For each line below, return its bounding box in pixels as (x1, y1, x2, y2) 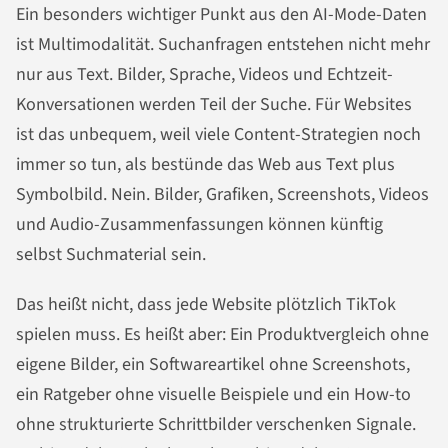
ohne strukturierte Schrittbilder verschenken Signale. (16, 411, 416, 437)
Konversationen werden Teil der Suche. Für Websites (16, 91, 412, 117)
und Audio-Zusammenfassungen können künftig (16, 211, 383, 237)
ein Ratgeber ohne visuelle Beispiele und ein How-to (16, 381, 411, 407)
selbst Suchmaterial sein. (16, 241, 206, 267)
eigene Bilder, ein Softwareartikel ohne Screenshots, (16, 351, 410, 377)
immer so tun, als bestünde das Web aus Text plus (16, 151, 395, 177)
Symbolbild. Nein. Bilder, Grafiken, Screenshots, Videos (16, 181, 429, 207)
